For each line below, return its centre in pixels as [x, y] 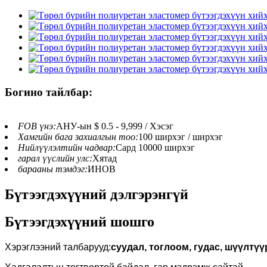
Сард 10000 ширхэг [155, 147]
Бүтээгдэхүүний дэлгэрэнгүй [97, 194]
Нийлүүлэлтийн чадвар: [67, 147]
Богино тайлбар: [49, 92]
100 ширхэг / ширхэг [181, 136]
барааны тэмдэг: [53, 169]
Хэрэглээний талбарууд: [58, 247]
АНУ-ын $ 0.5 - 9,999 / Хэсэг [115, 126]
